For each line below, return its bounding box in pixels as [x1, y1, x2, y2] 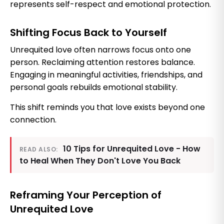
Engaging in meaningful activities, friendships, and [10, 68, 202, 80]
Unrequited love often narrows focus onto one [10, 43, 191, 55]
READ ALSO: [19, 144, 58, 153]
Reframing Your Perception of [10, 187, 161, 202]
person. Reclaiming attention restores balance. [10, 56, 195, 68]
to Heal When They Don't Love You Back [19, 154, 180, 166]
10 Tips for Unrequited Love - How [62, 142, 200, 154]
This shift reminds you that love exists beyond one [10, 101, 205, 113]
